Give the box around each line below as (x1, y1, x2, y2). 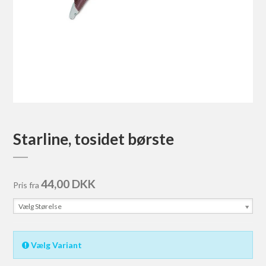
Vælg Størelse (18, 202, 62, 211)
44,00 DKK (41, 177, 96, 191)
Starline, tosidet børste (13, 129, 175, 149)
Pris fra (13, 180, 40, 191)
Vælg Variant (29, 240, 83, 251)
